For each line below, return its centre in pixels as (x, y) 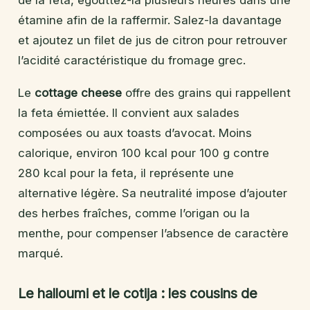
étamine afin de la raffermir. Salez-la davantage (150, 20)
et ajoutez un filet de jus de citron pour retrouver (153, 40)
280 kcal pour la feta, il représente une (126, 173)
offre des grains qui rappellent (206, 93)
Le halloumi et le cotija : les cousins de (138, 294)
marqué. (40, 254)
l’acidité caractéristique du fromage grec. (132, 61)
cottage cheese (78, 93)
